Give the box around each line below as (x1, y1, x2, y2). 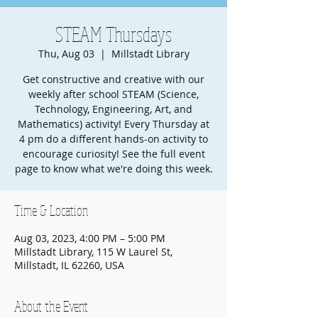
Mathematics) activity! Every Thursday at (18, 117, 209, 131)
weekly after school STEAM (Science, (28, 87, 199, 101)
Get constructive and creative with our (23, 72, 204, 86)
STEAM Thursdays (55, 21, 172, 46)
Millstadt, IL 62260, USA (14, 258, 124, 272)
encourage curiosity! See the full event (22, 147, 205, 160)
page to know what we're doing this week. (14, 162, 213, 175)
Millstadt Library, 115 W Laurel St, (14, 245, 172, 258)
